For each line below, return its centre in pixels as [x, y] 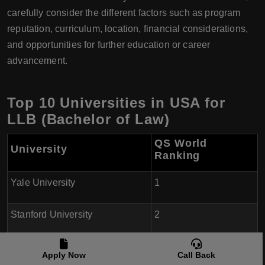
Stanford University [52, 214]
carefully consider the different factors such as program [124, 13]
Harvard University [51, 246]
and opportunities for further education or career [109, 45]
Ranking [177, 156]
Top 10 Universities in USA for [116, 103]
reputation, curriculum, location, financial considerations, [128, 29]
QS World [181, 143]
